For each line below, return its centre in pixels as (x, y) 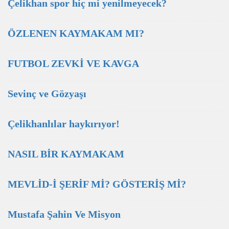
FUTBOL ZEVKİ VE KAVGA (73, 63)
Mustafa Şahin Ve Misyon (64, 214)
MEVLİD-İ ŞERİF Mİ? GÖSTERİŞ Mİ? (97, 184)
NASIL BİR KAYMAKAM (66, 154)
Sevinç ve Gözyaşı (47, 94)
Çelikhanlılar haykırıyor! (64, 124)
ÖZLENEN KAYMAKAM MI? (76, 33)
